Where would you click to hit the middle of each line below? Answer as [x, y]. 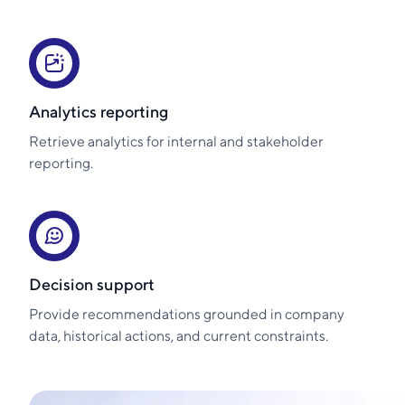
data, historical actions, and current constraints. [179, 335]
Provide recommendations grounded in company [187, 314]
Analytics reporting [99, 111]
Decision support [92, 284]
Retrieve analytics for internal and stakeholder [176, 141]
